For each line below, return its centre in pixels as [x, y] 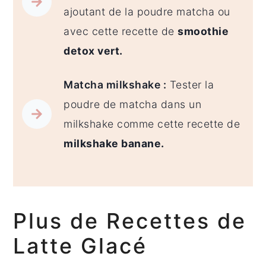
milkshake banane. [114, 143]
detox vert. [93, 50]
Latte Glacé [80, 246]
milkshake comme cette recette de [152, 123]
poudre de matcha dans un [133, 104]
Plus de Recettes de [130, 221]
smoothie [203, 31]
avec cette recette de [121, 31]
